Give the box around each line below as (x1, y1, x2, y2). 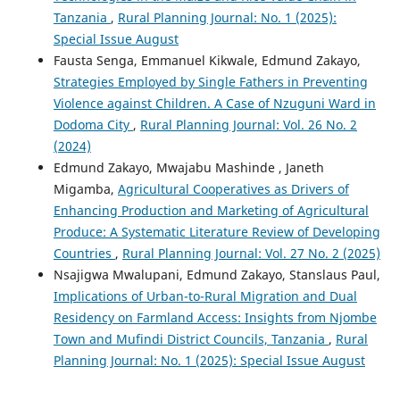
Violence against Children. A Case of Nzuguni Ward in (53, 94, 376, 112)
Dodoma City (53, 115, 133, 133)
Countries (53, 244, 115, 262)
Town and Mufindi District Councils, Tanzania (53, 329, 329, 347)
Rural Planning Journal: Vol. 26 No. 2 (139, 115, 357, 133)
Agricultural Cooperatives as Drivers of (117, 179, 349, 197)
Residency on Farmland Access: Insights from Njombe (53, 308, 377, 326)
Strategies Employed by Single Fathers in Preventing (53, 72, 368, 90)
